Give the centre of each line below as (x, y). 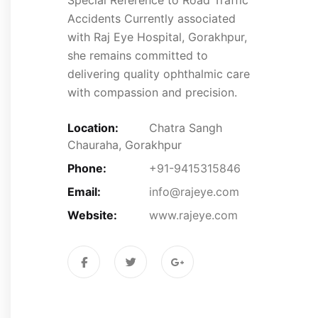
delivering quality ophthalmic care (159, 73)
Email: (84, 191)
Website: (92, 215)
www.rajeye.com (193, 215)
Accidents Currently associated (152, 18)
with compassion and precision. (152, 92)
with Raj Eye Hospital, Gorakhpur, (157, 37)
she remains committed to (138, 55)
